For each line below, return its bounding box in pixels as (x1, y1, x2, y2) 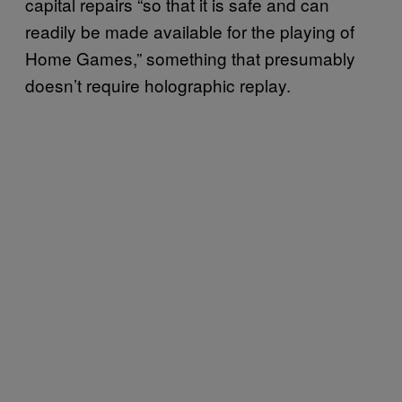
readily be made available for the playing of (25, 18, 354, 43)
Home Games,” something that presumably (25, 45, 355, 70)
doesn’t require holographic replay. (25, 72, 291, 97)
